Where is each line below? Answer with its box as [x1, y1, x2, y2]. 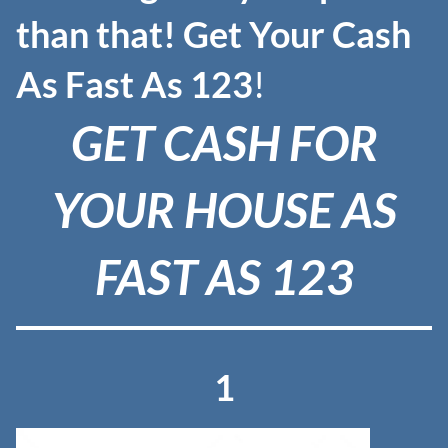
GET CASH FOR [70, 113, 378, 171]
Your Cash [249, 11, 411, 56]
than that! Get [16, 11, 242, 56]
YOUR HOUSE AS [51, 180, 397, 238]
